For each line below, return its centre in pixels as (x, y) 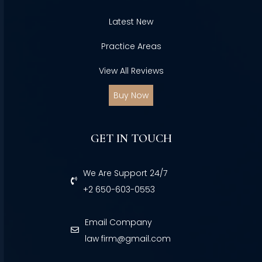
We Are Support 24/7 (125, 173)
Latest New (131, 22)
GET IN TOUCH (131, 139)
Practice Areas (131, 46)
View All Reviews (131, 71)
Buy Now (131, 96)
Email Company (118, 223)
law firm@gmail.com (128, 239)
